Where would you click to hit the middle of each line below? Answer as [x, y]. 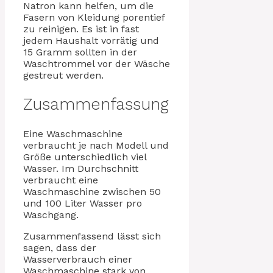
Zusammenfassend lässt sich [92, 236]
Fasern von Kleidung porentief [94, 17]
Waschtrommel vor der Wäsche [97, 63]
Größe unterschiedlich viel [85, 157]
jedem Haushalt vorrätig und [91, 40]
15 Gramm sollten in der [80, 52]
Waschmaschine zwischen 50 [92, 191]
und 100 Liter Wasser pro [83, 203]
